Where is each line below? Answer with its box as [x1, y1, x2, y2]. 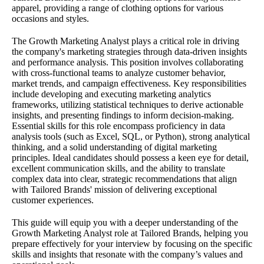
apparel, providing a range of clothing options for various [12, 2, 223, 13]
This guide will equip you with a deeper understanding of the [12, 217, 238, 227]
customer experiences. [12, 194, 94, 205]
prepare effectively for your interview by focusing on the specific [12, 238, 252, 249]
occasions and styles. [12, 13, 89, 24]
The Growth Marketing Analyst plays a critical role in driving [12, 35, 239, 46]
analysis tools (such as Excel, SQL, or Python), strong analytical [12, 131, 250, 141]
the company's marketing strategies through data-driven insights [12, 46, 247, 57]
